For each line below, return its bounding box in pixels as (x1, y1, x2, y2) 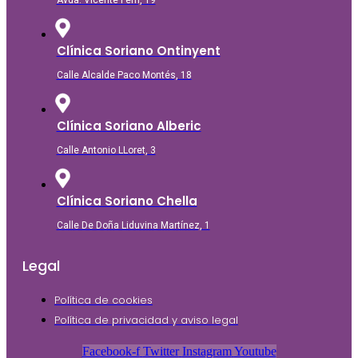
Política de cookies (54, 292, 153, 308)
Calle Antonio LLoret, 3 (56, 145, 156, 156)
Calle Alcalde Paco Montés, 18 (56, 70, 192, 81)
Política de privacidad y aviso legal (54, 312, 238, 328)
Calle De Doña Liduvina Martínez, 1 (56, 220, 210, 231)
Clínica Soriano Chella (56, 193, 197, 209)
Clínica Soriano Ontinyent (56, 42, 221, 59)
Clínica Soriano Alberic (56, 117, 201, 134)
